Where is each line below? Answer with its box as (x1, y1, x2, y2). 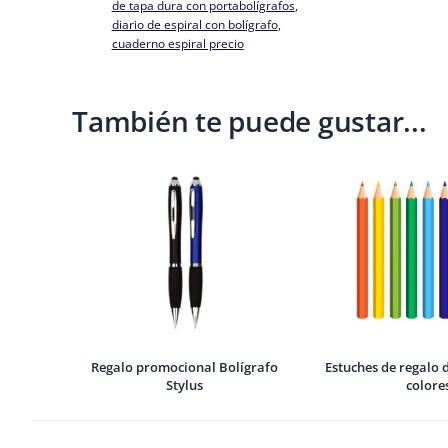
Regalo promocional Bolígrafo (90, 358, 278, 376)
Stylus (165, 376, 203, 394)
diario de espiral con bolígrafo (111, 16, 278, 33)
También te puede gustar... (72, 102, 427, 140)
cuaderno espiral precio (111, 35, 244, 52)
